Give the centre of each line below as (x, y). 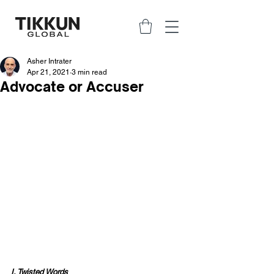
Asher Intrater (49, 61)
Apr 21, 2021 (48, 72)
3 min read (89, 72)
